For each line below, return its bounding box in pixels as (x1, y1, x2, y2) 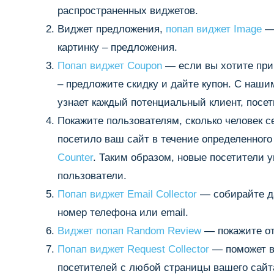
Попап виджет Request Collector (57, 243, 209, 255)
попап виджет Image (166, 23, 262, 35)
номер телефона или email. (57, 207, 188, 218)
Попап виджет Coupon (57, 60, 162, 72)
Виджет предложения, (57, 23, 166, 35)
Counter (57, 152, 93, 163)
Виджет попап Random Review (57, 225, 201, 237)
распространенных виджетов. (57, 5, 198, 17)
